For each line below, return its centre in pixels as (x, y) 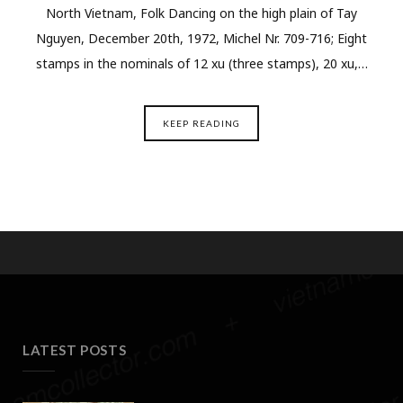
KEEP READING (201, 124)
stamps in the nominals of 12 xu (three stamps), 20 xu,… (201, 64)
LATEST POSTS (75, 350)
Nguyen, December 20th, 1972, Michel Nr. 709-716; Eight (201, 39)
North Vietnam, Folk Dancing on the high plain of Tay (201, 13)
